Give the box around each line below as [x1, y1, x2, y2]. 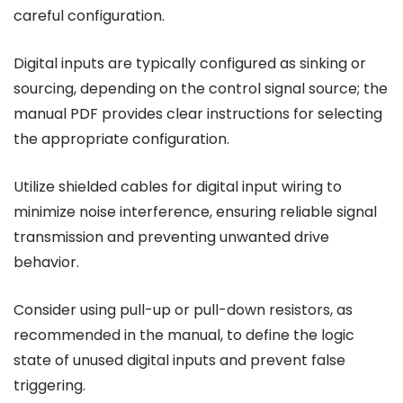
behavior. [13, 252, 79, 273]
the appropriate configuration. [13, 129, 229, 150]
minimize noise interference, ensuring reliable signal [13, 201, 377, 223]
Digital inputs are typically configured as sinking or [13, 53, 366, 75]
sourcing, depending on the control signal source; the [13, 78, 388, 100]
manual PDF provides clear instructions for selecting [13, 103, 382, 125]
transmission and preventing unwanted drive [13, 227, 329, 248]
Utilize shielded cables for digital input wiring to [13, 176, 342, 198]
